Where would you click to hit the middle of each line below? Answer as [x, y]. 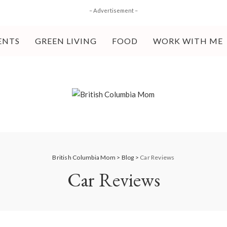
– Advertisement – [113, 10]
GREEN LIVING [66, 41]
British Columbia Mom [84, 157]
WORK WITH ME [188, 41]
